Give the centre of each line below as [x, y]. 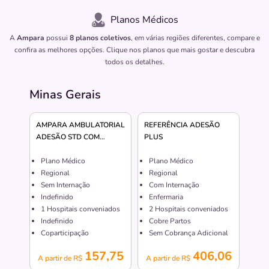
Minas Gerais [65, 95]
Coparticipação [65, 233]
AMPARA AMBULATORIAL [80, 125]
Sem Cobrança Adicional [189, 233]
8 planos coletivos [100, 38]
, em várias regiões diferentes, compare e [195, 38]
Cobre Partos [170, 221]
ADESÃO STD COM [68, 137]
